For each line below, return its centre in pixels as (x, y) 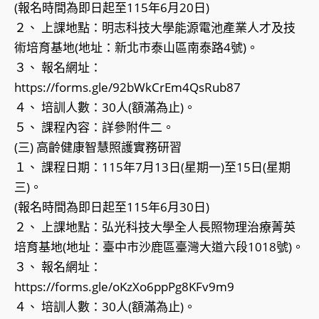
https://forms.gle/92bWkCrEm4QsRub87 (127, 88)
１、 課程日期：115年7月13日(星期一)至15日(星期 (152, 167)
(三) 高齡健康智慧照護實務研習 (98, 147)
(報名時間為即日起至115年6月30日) (112, 207)
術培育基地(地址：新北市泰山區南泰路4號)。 (136, 48)
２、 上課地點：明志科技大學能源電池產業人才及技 (155, 28)
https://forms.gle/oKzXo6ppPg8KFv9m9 (124, 287)
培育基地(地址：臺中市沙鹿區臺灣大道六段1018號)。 (159, 247)
